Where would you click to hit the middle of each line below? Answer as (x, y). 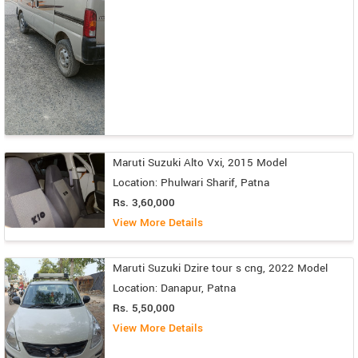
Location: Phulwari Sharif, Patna (191, 183)
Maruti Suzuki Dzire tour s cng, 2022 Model (220, 268)
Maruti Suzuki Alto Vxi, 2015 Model (200, 163)
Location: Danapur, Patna (174, 288)
